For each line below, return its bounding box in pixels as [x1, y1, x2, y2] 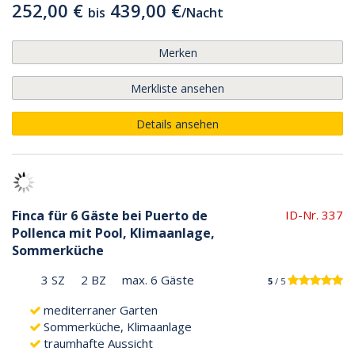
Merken [158, 44, 197, 60]
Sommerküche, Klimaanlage [44, 318, 192, 334]
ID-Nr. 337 [285, 206, 343, 223]
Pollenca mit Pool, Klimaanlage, [12, 223, 215, 242]
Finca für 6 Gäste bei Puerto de [12, 206, 208, 224]
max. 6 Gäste [122, 271, 194, 288]
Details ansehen [136, 116, 219, 132]
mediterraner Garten [44, 301, 158, 318]
